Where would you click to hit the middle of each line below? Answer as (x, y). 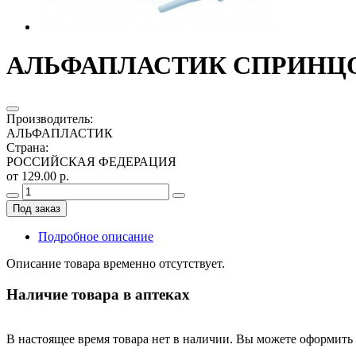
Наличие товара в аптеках (98, 294)
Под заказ (37, 208)
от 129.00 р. (38, 176)
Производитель (48, 118)
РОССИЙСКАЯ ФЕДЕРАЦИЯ (91, 161)
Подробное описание (96, 236)
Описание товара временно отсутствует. (116, 263)
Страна (26, 147)
